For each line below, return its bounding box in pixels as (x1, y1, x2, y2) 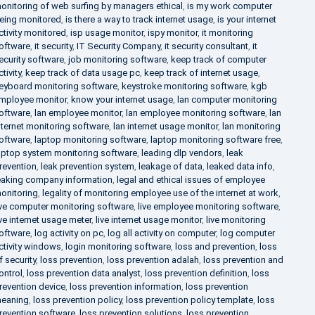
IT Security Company (76, 41, 160, 51)
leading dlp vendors (141, 148, 222, 158)
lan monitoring (221, 121, 281, 131)
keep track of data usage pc (25, 67, 140, 78)
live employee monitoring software (137, 201, 278, 212)
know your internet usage (70, 94, 173, 105)
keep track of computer (170, 54, 266, 65)
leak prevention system (40, 161, 134, 172)
